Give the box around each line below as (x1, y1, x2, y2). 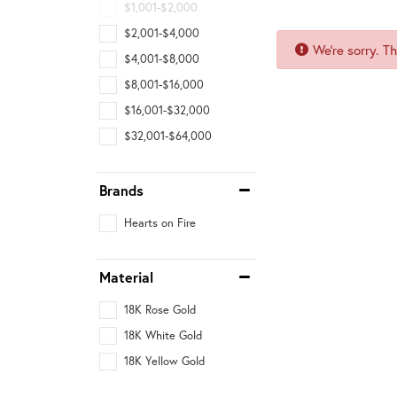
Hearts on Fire (124, 214, 196, 230)
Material (99, 268, 153, 287)
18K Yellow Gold (124, 353, 205, 369)
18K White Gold (124, 327, 202, 343)
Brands (99, 181, 144, 200)
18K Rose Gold (124, 301, 196, 317)
